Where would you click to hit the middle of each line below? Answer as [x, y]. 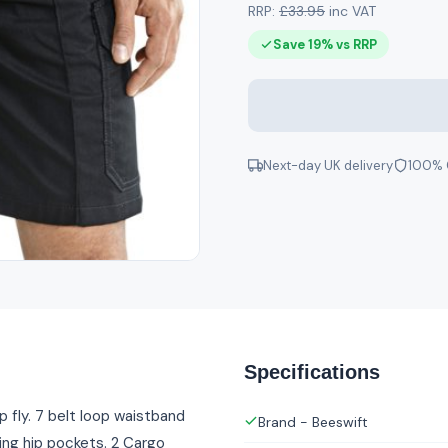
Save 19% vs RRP [325, 44]
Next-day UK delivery [328, 165]
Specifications [312, 372]
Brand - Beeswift [313, 422]
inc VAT [350, 11]
